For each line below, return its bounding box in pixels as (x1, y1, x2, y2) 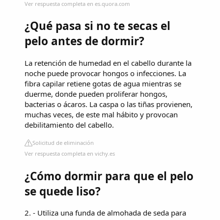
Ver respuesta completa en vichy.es (25, 149, 115, 157)
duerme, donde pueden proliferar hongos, (25, 88, 167, 99)
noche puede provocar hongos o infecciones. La (25, 68, 186, 78)
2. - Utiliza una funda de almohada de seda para (25, 208, 186, 218)
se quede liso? (25, 183, 101, 199)
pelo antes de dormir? (25, 33, 144, 49)
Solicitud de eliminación (32, 138, 94, 146)
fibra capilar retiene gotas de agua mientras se (25, 78, 181, 88)
